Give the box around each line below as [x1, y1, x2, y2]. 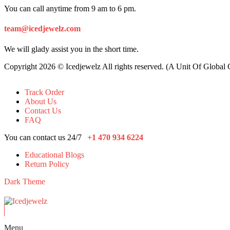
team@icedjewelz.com [4, 24, 81, 33]
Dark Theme [4, 177, 45, 186]
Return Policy [25, 159, 69, 168]
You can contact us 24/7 [4, 132, 84, 142]
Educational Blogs [25, 150, 84, 159]
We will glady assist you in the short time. [4, 44, 139, 53]
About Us [25, 97, 56, 106]
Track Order [25, 87, 64, 97]
